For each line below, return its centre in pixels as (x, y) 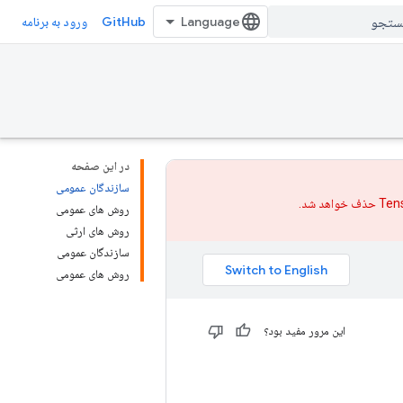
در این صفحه (100, 166)
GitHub (124, 22)
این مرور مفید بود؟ (304, 330)
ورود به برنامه (54, 22)
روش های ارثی (98, 231)
